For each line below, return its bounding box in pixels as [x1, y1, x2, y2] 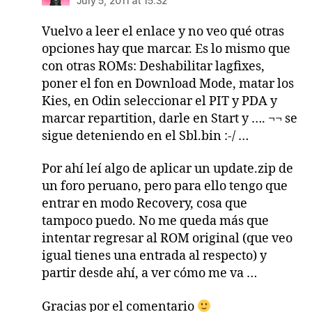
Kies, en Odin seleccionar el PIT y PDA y [41, 93, 277, 109]
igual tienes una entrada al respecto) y [41, 248, 267, 265]
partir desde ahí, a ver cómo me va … [41, 265, 257, 282]
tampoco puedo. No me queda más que [41, 213, 269, 230]
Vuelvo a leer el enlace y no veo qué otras [41, 23, 284, 40]
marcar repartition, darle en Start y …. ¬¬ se [41, 110, 297, 127]
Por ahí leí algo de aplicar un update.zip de [41, 161, 293, 178]
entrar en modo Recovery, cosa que [41, 196, 247, 212]
